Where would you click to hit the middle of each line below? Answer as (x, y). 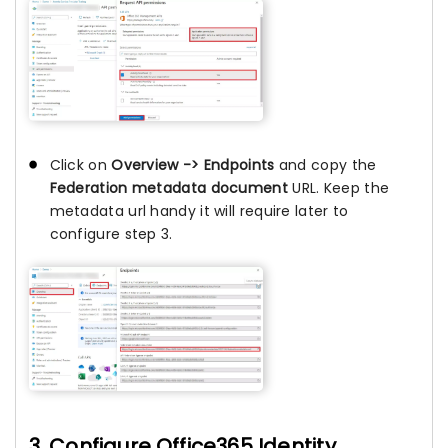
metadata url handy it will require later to (199, 211)
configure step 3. (111, 234)
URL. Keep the (341, 188)
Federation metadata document (171, 188)
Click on (80, 165)
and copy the (327, 165)
